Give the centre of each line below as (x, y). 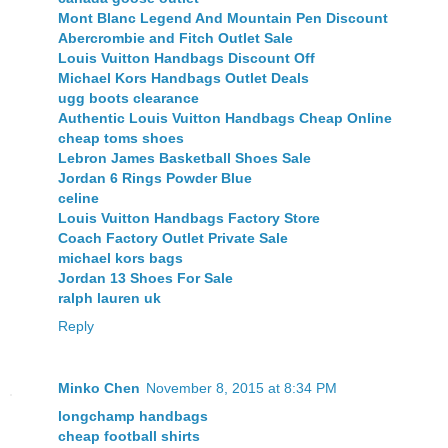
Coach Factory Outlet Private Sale (173, 238)
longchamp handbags (133, 416)
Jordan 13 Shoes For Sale (145, 278)
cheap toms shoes (121, 138)
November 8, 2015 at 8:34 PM (241, 388)
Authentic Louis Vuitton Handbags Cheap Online (225, 118)
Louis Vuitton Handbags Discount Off (186, 58)
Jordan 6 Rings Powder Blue (155, 178)
